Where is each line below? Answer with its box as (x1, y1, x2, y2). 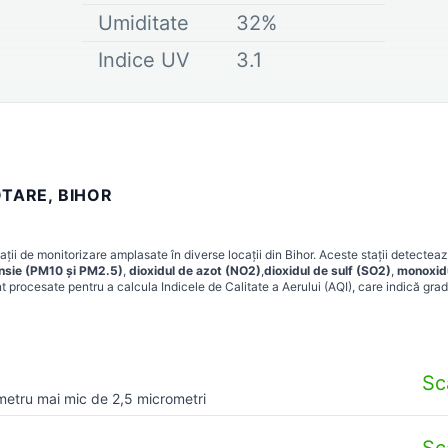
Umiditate (98, 10, 189, 35)
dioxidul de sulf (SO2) (264, 262, 391, 278)
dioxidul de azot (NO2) (129, 262, 261, 278)
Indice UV (98, 47, 190, 72)
